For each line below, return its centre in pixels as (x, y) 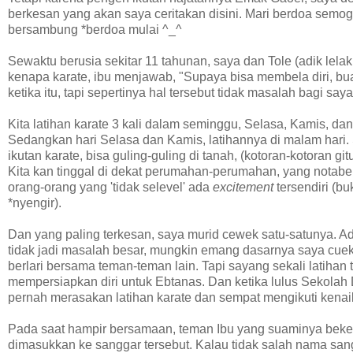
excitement (243, 188)
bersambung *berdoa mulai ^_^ (95, 30)
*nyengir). (36, 203)
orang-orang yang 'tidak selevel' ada (110, 188)
